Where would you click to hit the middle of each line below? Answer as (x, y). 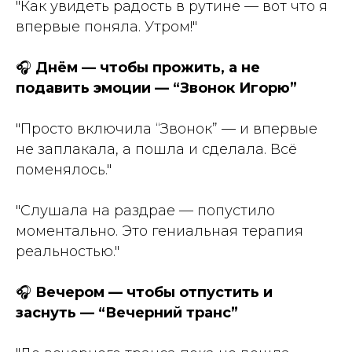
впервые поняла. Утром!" (106, 26)
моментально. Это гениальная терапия (159, 231)
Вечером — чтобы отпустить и (154, 292)
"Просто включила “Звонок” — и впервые (167, 128)
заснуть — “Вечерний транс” (127, 312)
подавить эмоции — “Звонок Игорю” (156, 88)
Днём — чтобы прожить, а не (148, 67)
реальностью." (68, 251)
